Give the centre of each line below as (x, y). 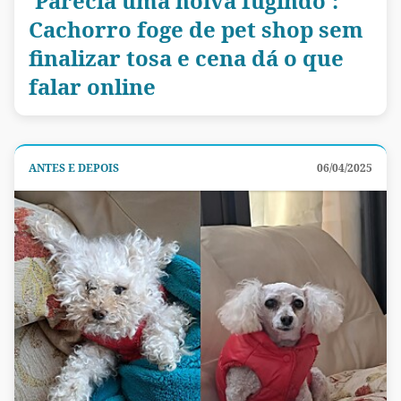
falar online (92, 86)
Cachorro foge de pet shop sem (196, 29)
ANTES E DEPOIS (74, 167)
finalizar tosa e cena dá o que (186, 57)
